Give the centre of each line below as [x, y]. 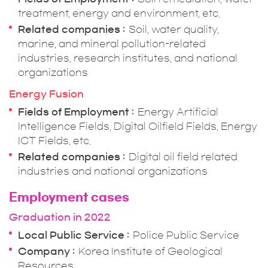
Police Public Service [186, 235]
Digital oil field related [183, 157]
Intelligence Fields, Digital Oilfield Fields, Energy [138, 126]
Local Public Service [71, 235]
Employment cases [69, 197]
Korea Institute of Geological [150, 251]
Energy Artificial [178, 112]
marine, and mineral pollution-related [112, 44]
